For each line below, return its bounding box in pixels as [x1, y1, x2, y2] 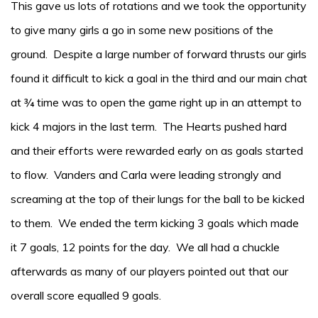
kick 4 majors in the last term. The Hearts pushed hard [11, 119, 287, 133]
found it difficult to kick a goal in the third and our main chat [11, 71, 307, 85]
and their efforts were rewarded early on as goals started [11, 143, 303, 158]
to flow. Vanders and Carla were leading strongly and [11, 168, 281, 182]
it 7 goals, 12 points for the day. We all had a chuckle [11, 240, 280, 254]
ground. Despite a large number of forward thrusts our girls [11, 47, 307, 61]
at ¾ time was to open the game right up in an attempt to [11, 95, 302, 109]
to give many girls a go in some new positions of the [11, 23, 273, 37]
